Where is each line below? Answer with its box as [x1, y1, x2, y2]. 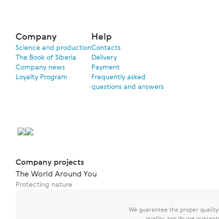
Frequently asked [91, 72, 146, 81]
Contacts [91, 43, 121, 52]
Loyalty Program [16, 72, 67, 81]
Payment [91, 62, 120, 71]
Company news [16, 62, 65, 71]
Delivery [91, 52, 117, 62]
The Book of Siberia [16, 52, 76, 62]
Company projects [16, 156, 84, 167]
